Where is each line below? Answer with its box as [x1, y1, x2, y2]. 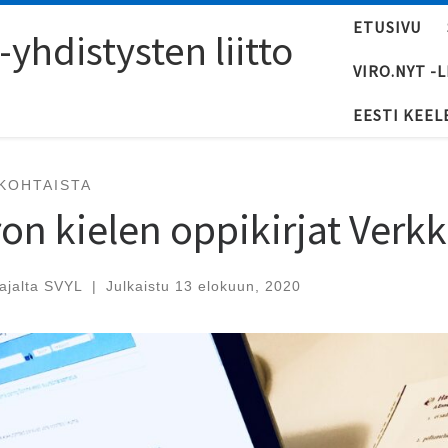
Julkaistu [105, 277, 175, 294]
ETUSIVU [353, 17, 422, 37]
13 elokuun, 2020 [174, 277, 301, 294]
